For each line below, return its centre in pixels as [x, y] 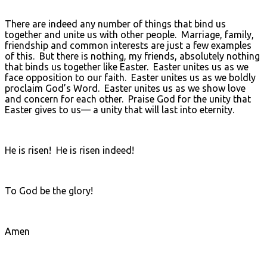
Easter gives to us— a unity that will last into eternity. [119, 109]
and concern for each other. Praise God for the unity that [128, 99]
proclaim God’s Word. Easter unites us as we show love [125, 88]
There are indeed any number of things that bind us [115, 24]
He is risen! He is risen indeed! [69, 150]
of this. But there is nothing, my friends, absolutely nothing [132, 56]
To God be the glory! [49, 190]
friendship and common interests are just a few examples [128, 45]
